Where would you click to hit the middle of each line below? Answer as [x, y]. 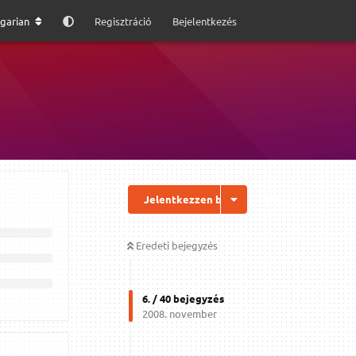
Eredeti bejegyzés [177, 245]
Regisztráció [123, 21]
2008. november [180, 313]
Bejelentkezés [205, 21]
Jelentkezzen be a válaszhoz [215, 199]
